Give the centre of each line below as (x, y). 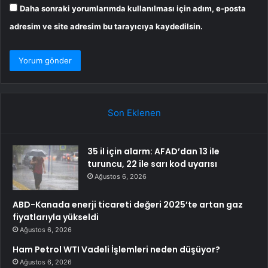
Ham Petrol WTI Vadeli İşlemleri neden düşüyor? (116, 250)
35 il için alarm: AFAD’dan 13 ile (153, 152)
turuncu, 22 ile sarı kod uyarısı (152, 164)
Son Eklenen (134, 113)
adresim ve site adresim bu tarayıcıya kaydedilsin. (106, 27)
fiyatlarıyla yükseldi (56, 217)
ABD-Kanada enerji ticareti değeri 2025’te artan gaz (128, 205)
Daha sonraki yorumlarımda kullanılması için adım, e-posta (133, 9)
